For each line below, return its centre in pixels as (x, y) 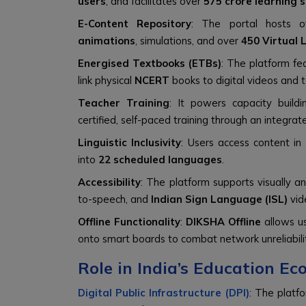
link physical (106, 80)
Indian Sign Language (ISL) (219, 199)
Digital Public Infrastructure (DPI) (164, 293)
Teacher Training (124, 103)
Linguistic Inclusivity (130, 142)
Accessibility (109, 182)
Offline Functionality (129, 222)
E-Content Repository (135, 24)
